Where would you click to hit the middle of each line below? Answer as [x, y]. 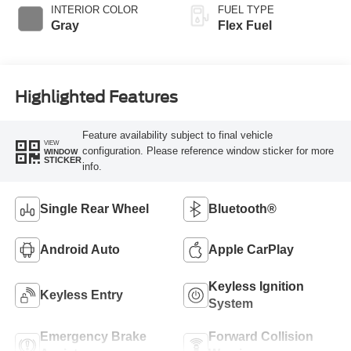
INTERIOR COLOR [94, 9]
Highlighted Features [96, 98]
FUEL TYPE [246, 9]
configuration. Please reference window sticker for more [208, 151]
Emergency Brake [93, 336]
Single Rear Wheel [94, 208]
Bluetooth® [242, 208]
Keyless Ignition [256, 286]
